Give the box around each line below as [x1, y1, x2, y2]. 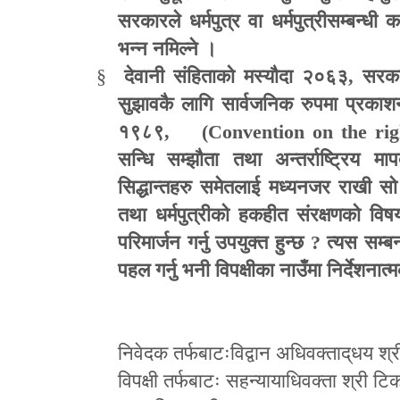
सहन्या [226, 369, 271, 392]
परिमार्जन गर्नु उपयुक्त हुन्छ [118, 230, 311, 254]
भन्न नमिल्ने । [118, 37, 217, 60]
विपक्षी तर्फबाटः [118, 369, 221, 392]
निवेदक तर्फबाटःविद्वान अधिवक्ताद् [118, 341, 351, 364]
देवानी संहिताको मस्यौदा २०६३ [124, 64, 348, 87]
